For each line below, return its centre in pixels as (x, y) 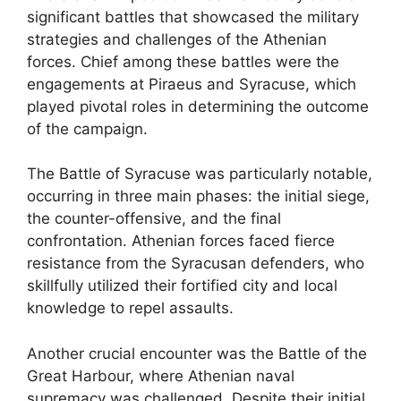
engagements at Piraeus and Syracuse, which (192, 84)
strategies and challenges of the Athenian (177, 39)
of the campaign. (87, 128)
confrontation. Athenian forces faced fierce (181, 241)
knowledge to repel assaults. (130, 308)
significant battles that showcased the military (193, 17)
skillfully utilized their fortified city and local (182, 286)
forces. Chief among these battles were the (183, 61)
